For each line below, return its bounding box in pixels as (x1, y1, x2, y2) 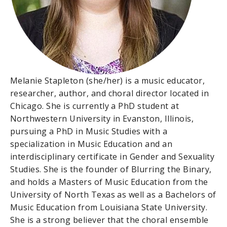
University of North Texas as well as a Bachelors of (10, 188, 216, 200)
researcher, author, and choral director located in (10, 87, 209, 99)
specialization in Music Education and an (10, 138, 173, 149)
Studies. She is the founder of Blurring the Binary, (10, 163, 212, 175)
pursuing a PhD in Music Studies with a (10, 125, 168, 137)
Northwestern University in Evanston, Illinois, (10, 112, 194, 124)
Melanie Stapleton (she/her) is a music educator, (10, 74, 205, 86)
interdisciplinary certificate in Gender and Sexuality (10, 150, 215, 162)
